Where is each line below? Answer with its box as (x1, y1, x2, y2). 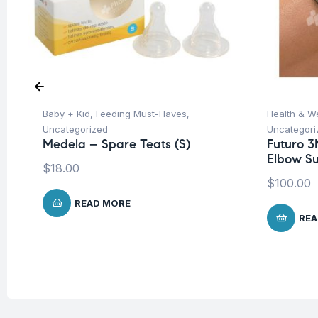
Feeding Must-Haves (96, 108, 187, 120)
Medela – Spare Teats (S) (43, 136, 190, 153)
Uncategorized (43, 124, 108, 136)
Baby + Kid (43, 108, 90, 120)
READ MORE (75, 197, 131, 209)
